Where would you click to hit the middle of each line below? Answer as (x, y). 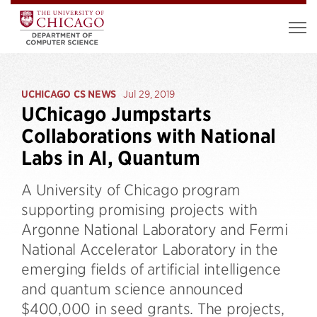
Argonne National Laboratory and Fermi (155, 229)
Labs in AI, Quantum (111, 158)
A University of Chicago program (131, 189)
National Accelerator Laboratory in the (150, 249)
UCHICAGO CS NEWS (69, 94)
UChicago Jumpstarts (116, 114)
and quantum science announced (132, 288)
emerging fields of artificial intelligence (151, 269)
